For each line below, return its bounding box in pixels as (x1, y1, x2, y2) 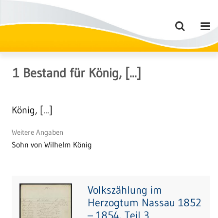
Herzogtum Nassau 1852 (88, 196, 201, 210)
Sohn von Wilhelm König (12, 139, 92, 149)
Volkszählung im (88, 183, 162, 197)
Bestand (19, 65, 66, 81)
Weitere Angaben (12, 127, 63, 137)
